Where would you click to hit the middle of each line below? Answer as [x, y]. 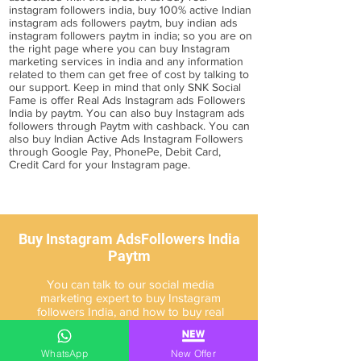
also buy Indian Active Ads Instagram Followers [126, 139]
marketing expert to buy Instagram [130, 298]
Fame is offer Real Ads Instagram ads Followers [127, 100]
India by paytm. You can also [81, 113]
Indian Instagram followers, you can [130, 325]
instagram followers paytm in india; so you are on [131, 35]
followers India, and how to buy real [130, 311]
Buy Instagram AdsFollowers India [129, 239]
